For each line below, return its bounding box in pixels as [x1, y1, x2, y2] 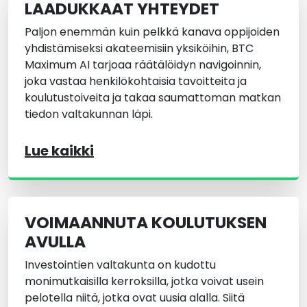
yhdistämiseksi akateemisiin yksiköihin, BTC [25, 40, 254, 57]
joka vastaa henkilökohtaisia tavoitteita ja [25, 73, 247, 90]
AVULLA [25, 230, 86, 254]
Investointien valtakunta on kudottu [25, 257, 216, 273]
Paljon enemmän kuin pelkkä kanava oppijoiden [25, 24, 280, 40]
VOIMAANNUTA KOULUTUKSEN [25, 211, 267, 234]
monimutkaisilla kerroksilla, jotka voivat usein [25, 273, 264, 290]
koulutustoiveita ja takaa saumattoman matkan [25, 90, 281, 106]
